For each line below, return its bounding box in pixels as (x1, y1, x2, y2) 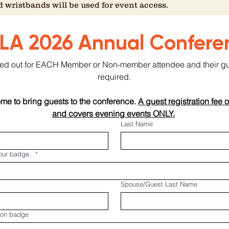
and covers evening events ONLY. (52, 108, 175, 119)
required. (98, 72, 131, 82)
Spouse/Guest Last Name (120, 180, 197, 188)
